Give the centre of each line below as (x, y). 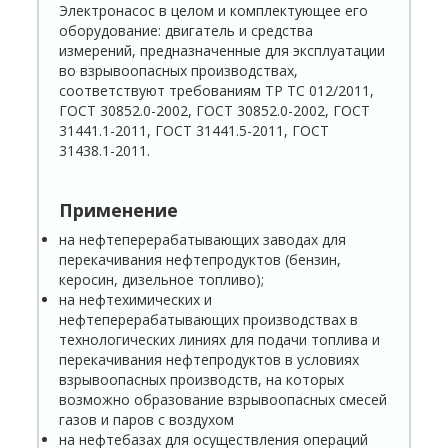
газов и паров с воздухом (147, 420)
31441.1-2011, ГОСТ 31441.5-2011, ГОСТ (194, 131)
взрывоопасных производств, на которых (202, 380)
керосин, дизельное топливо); (162, 280)
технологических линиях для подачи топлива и (220, 340)
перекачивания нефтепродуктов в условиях (209, 360)
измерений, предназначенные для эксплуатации (222, 51)
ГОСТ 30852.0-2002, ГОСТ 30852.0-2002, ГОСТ (215, 111)
